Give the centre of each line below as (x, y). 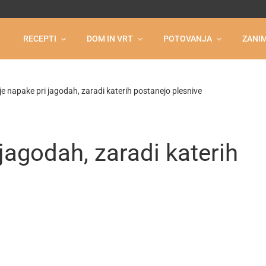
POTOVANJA (188, 39)
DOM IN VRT (110, 39)
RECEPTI (40, 39)
